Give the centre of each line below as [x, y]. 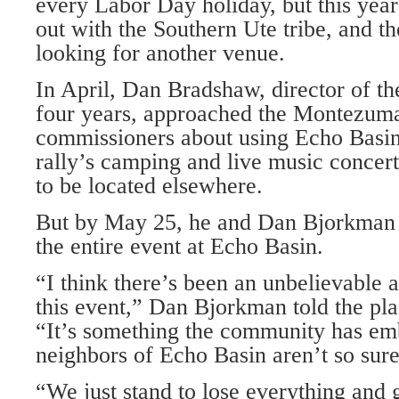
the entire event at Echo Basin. [179, 246]
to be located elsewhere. [149, 186]
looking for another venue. [160, 53]
